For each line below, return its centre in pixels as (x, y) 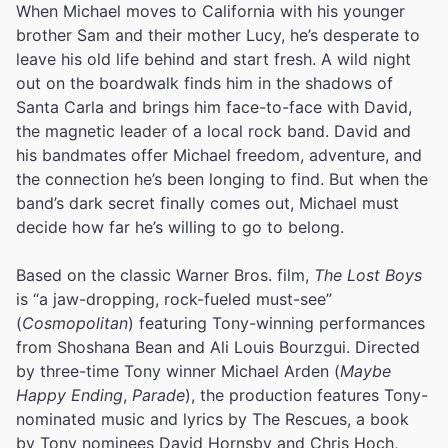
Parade (158, 394)
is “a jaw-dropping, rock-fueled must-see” (174, 298)
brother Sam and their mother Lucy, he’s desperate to (218, 34)
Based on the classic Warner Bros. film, (165, 274)
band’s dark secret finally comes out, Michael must (207, 202)
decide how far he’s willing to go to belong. (180, 226)
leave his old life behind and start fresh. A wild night (213, 58)
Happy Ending (69, 394)
